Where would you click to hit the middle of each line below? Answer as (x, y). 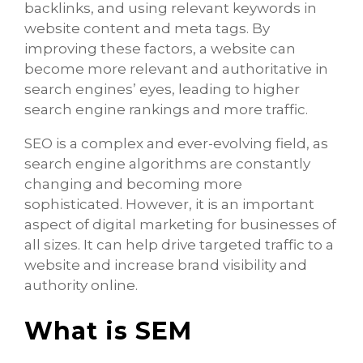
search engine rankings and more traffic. (166, 109)
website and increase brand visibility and (166, 265)
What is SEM (108, 331)
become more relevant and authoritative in (176, 68)
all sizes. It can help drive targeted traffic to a (179, 244)
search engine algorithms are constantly (167, 163)
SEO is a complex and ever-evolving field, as (176, 143)
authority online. (81, 285)
